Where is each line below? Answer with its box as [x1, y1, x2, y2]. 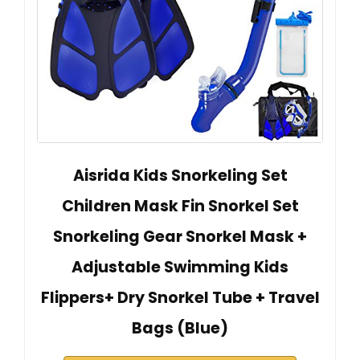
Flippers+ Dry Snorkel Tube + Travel [40, 287, 320, 309]
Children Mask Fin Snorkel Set [61, 195, 299, 218]
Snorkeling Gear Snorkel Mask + [53, 226, 307, 248]
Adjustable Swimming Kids [72, 256, 288, 279]
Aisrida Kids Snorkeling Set [72, 165, 288, 187]
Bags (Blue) [132, 317, 228, 340]
